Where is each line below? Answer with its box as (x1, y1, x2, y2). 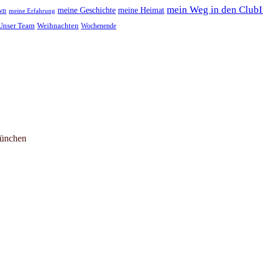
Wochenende (81, 22, 116, 31)
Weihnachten (37, 22, 79, 31)
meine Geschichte (58, 5, 116, 15)
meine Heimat (118, 5, 164, 15)
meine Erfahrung (9, 8, 55, 15)
